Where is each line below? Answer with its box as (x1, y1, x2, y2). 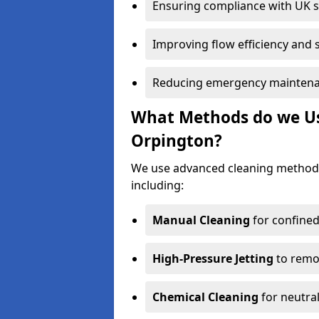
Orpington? (131, 130, 222, 152)
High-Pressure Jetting (152, 251, 273, 266)
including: (131, 177, 184, 193)
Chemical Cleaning (152, 289, 258, 305)
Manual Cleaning (152, 212, 250, 228)
